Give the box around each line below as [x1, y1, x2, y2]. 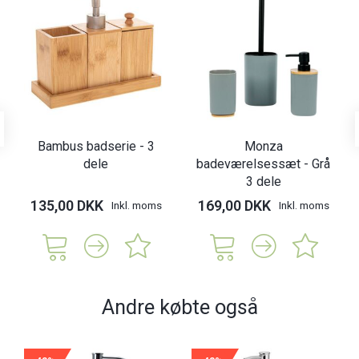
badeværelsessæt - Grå [196, 156, 330, 172]
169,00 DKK [197, 197, 271, 215]
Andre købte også [101, 295, 258, 320]
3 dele [245, 174, 281, 190]
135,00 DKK [30, 197, 103, 215]
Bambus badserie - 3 [37, 139, 155, 155]
